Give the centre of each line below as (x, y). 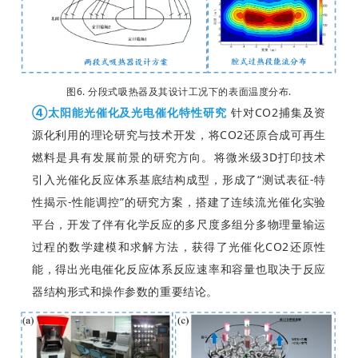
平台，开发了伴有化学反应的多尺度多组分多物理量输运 (179, 225)
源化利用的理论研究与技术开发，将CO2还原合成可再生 (179, 135)
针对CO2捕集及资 (276, 113)
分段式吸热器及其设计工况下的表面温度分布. (188, 92)
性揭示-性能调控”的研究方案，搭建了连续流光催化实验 (179, 202)
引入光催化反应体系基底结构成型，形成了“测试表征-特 (179, 180)
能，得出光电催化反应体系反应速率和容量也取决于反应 (179, 269)
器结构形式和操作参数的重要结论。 (125, 292)
